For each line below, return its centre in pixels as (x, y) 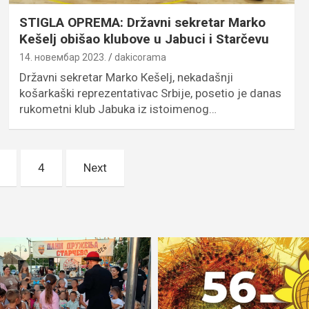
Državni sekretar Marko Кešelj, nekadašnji (126, 78)
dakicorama (140, 58)
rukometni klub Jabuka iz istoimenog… (118, 109)
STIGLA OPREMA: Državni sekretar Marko (142, 23)
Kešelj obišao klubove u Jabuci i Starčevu (144, 39)
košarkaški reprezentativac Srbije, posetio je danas (150, 93)
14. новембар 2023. (62, 58)
